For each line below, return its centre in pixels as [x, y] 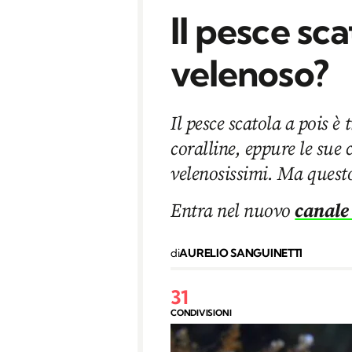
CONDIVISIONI [201, 312]
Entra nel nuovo [233, 210]
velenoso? [249, 73]
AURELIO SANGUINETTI [241, 253]
